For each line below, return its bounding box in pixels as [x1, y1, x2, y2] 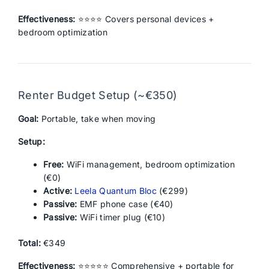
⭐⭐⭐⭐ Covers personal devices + [75, 14, 214, 24]
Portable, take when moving [38, 113, 156, 124]
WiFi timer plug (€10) [77, 212, 166, 222]
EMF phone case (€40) [77, 199, 174, 209]
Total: [18, 238, 41, 248]
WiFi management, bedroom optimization [64, 159, 235, 169]
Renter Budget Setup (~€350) [18, 89, 178, 101]
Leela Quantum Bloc [74, 186, 157, 196]
